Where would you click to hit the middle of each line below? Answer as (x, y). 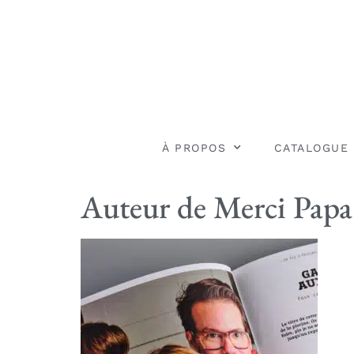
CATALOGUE (311, 147)
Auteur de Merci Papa (217, 207)
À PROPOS (194, 147)
